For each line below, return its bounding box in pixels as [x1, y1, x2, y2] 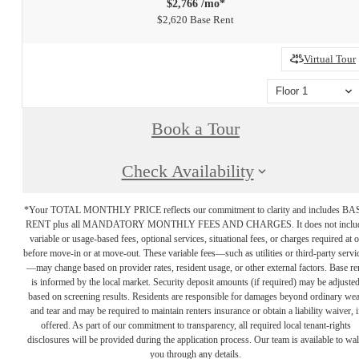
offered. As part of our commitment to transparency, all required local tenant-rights [40, 320, 351, 331]
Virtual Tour [304, 53, 356, 66]
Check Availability [121, 162, 254, 182]
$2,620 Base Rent [157, 13, 234, 26]
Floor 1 [276, 85, 308, 98]
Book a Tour [151, 119, 240, 139]
